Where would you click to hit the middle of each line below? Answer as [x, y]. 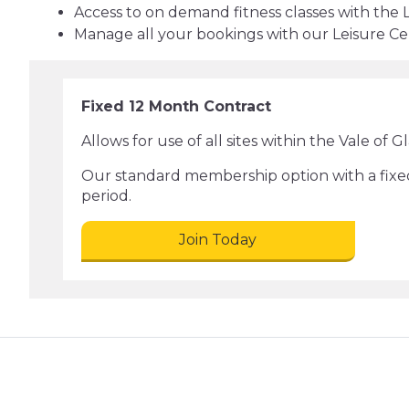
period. [106, 196]
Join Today [218, 240]
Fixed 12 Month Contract [176, 106]
